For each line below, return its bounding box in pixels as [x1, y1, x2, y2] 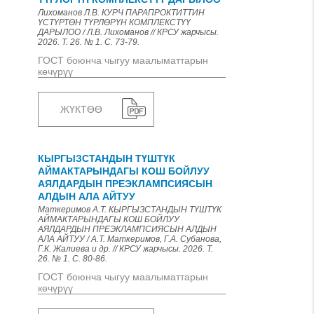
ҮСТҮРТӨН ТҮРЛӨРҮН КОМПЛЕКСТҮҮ [38, 18, 191, 27]
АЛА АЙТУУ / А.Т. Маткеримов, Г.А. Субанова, [38, 234, 221, 244]
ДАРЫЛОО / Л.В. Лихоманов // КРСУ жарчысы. [38, 27, 219, 37]
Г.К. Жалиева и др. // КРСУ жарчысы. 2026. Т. [38, 244, 213, 254]
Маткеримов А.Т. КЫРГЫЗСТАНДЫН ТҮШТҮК [38, 205, 221, 214]
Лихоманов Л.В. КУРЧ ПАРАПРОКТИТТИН [38, 8, 205, 18]
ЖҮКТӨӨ [60, 104, 102, 115]
